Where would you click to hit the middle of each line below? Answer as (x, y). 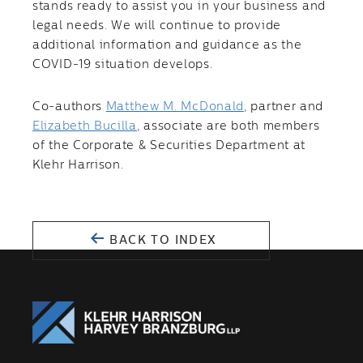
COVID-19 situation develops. (123, 65)
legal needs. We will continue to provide (157, 26)
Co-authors (69, 107)
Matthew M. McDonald (175, 107)
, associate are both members (228, 126)
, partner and (284, 107)
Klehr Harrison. (78, 165)
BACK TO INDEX (161, 241)
